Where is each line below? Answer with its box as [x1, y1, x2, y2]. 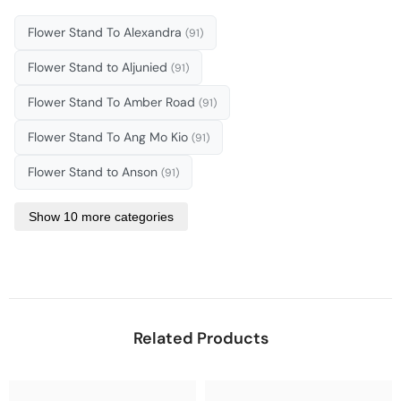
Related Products [132, 327, 269, 349]
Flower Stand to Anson [28, 163, 161, 180]
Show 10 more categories [29, 209, 174, 224]
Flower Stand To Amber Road [28, 93, 199, 110]
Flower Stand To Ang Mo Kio [28, 128, 192, 145]
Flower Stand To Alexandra [28, 23, 185, 40]
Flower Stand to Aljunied [28, 58, 171, 75]
